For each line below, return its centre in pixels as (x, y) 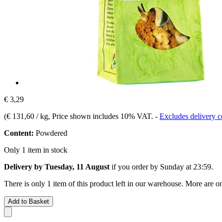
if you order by (135, 166)
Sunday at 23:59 (186, 166)
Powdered (51, 133)
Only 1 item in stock (36, 150)
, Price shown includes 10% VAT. (102, 116)
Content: (19, 133)
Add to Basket (28, 201)
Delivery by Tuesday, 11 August (57, 166)
